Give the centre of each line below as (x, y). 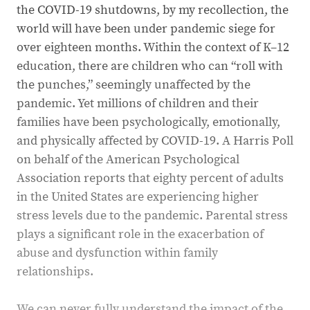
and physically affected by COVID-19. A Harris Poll (155, 141)
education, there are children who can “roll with (150, 66)
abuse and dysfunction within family (117, 253)
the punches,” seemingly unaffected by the (134, 85)
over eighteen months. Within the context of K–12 (153, 47)
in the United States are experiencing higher (138, 197)
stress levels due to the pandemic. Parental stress (152, 216)
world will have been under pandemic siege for (146, 29)
